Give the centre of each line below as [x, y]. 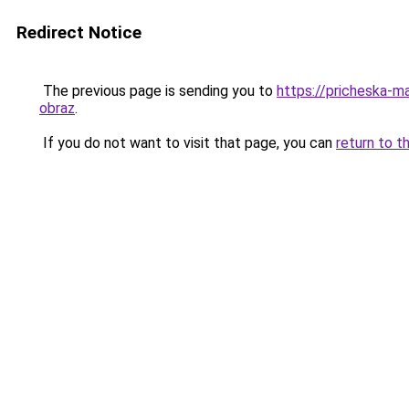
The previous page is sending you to [158, 91]
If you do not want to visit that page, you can [188, 143]
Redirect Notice [79, 32]
